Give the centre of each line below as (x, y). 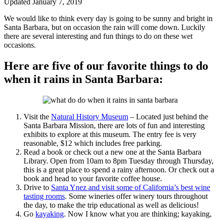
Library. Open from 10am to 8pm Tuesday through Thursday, (119, 161)
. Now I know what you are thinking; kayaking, (138, 214)
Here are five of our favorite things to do (106, 66)
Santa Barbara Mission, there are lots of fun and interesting (114, 126)
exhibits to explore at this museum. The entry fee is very (110, 135)
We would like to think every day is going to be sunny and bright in (108, 19)
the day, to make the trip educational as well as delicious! (111, 205)
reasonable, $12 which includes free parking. (93, 143)
